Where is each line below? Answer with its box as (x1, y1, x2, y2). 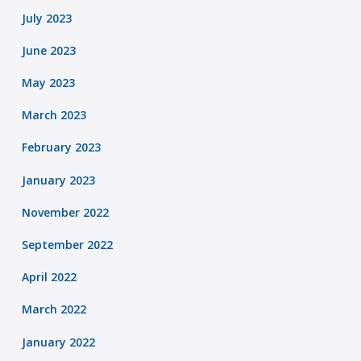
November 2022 (21, 204, 109, 220)
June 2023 (21, 42, 76, 58)
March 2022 (21, 301, 86, 317)
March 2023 (21, 107, 86, 123)
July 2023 (21, 10, 72, 26)
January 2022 (21, 334, 95, 350)
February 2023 (21, 139, 101, 156)
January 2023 (21, 172, 95, 188)
